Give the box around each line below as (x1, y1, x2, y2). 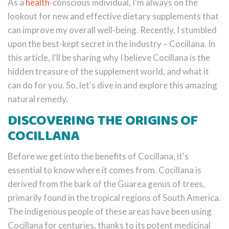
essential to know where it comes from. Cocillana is (8, 164, 201, 175)
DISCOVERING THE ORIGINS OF (8, 109, 198, 132)
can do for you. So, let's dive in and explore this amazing (8, 79, 217, 90)
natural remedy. (8, 93, 68, 104)
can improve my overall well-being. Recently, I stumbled (8, 24, 217, 35)
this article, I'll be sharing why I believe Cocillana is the (8, 52, 210, 63)
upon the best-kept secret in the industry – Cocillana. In (8, 38, 215, 49)
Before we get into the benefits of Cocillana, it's (8, 150, 189, 162)
